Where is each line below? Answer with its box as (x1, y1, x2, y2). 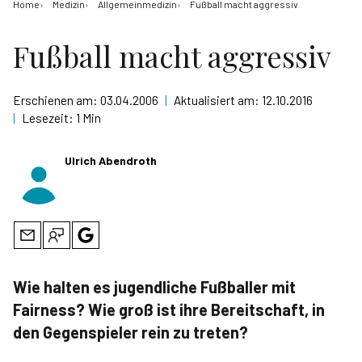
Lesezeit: (22, 111, 76, 125)
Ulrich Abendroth (65, 154, 157, 167)
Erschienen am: (13, 93, 100, 107)
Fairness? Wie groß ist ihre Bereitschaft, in (13, 300, 325, 319)
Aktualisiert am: (174, 93, 262, 107)
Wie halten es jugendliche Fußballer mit (13, 277, 296, 297)
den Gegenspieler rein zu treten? (13, 322, 248, 342)
